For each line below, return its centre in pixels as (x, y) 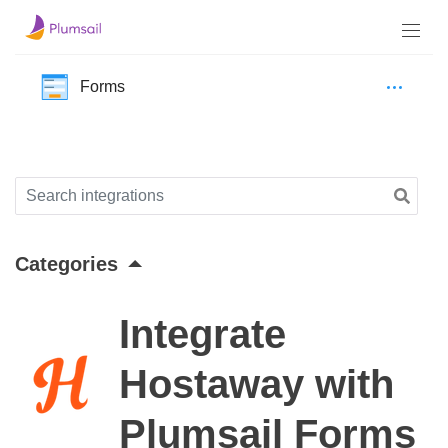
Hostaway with (256, 383)
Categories (66, 263)
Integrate (202, 333)
